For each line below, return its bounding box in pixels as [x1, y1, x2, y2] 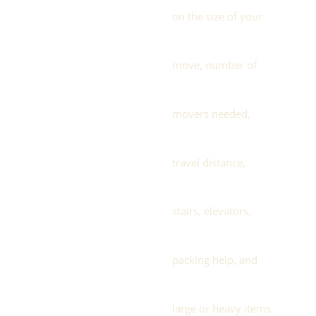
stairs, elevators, [172, 204, 252, 219]
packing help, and [172, 253, 258, 267]
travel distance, [172, 155, 246, 170]
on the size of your [172, 9, 263, 24]
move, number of [172, 58, 257, 73]
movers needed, [172, 107, 251, 121]
